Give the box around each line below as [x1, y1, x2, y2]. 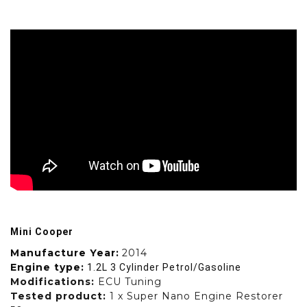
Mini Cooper [10, 226, 73, 238]
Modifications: [10, 275, 95, 288]
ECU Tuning [95, 275, 162, 288]
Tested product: [10, 290, 110, 303]
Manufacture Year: [10, 247, 119, 260]
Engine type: [10, 261, 84, 274]
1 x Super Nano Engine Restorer [110, 290, 283, 303]
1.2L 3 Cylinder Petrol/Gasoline [84, 262, 244, 273]
